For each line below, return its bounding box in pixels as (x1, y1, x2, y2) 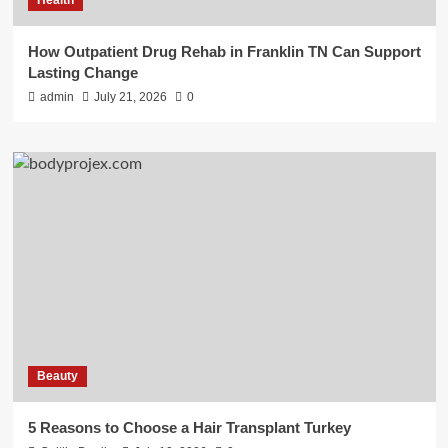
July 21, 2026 (93, 89, 167, 104)
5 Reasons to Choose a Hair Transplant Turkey (27, 418, 351, 436)
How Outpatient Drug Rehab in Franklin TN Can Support (27, 42, 421, 60)
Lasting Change (27, 63, 138, 81)
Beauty (36, 368, 78, 383)
